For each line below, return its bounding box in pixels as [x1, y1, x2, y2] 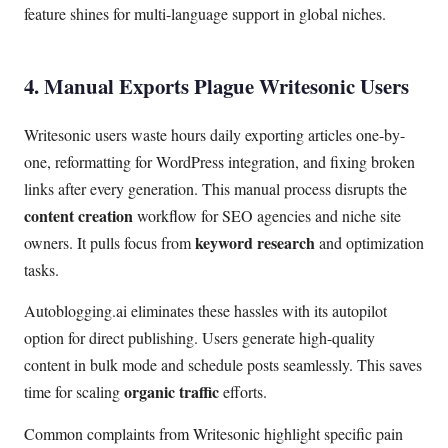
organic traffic [124, 380, 219, 404]
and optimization [315, 231, 424, 253]
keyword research [195, 230, 315, 254]
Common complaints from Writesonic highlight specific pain [24, 422, 403, 444]
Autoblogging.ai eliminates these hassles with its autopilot [24, 300, 387, 322]
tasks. [24, 258, 59, 280]
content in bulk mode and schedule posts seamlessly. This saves [24, 354, 422, 376]
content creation [24, 203, 133, 227]
